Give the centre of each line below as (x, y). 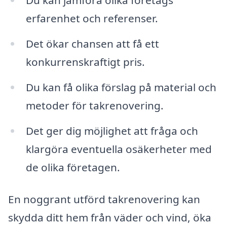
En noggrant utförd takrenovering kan (104, 199)
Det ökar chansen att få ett (92, 43)
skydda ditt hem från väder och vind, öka (110, 218)
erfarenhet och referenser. (92, 18)
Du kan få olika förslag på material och (121, 87)
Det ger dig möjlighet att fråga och (112, 130)
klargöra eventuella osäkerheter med (119, 149)
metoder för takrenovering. (94, 105)
